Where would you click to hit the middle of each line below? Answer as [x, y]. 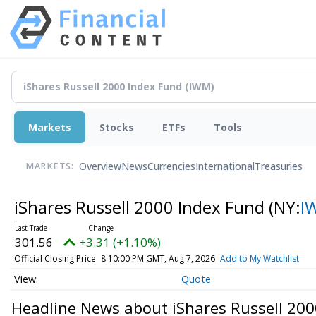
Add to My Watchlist [259, 258]
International [225, 166]
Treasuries [279, 166]
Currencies [171, 166]
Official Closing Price [55, 258]
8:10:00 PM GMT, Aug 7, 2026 [158, 258]
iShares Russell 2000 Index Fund [141, 207]
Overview [100, 166]
